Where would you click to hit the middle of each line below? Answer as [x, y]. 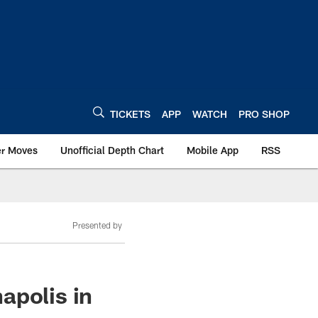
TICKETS [130, 114]
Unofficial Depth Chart [112, 150]
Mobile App [213, 150]
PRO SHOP [264, 114]
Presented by [97, 225]
